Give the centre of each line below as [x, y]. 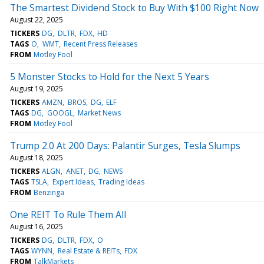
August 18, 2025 [37, 157]
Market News [99, 113]
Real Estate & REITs [88, 250]
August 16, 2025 [37, 226]
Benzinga [49, 192]
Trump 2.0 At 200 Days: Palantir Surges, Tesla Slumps [125, 145]
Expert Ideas [73, 181]
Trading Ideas [121, 181]
